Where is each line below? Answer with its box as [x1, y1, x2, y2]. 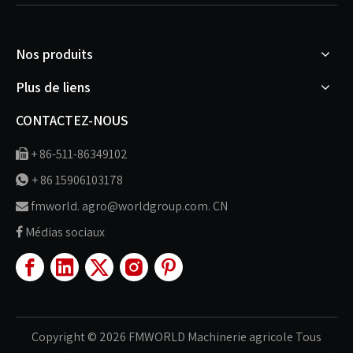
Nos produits [16, 44, 93, 63]
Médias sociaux [25, 223, 105, 240]
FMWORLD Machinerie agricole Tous [126, 328, 321, 345]
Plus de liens [16, 77, 91, 96]
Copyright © [32, 328, 99, 345]
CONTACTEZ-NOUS [16, 110, 128, 129]
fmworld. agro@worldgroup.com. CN [31, 197, 228, 214]
